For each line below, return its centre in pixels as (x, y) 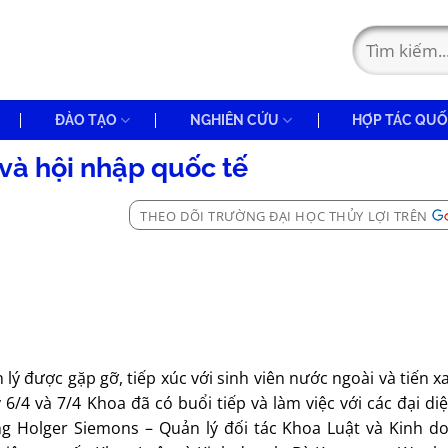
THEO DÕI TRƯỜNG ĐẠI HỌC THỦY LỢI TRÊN (284, 216)
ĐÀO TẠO (85, 119)
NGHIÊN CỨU (234, 119)
